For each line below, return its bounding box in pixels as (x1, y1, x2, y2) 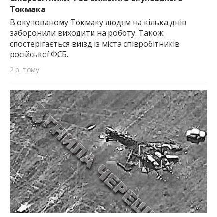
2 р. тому (10, 65, 39, 75)
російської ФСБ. (10, 49, 68, 60)
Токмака (10, 4, 46, 15)
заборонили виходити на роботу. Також (10, 28, 163, 39)
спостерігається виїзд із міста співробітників (10, 38, 180, 49)
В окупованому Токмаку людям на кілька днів (10, 17, 186, 28)
